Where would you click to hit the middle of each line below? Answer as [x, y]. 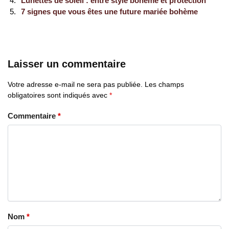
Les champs [164, 84]
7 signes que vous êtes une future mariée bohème [109, 12]
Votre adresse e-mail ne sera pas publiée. [75, 84]
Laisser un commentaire [67, 64]
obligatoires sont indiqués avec [59, 95]
